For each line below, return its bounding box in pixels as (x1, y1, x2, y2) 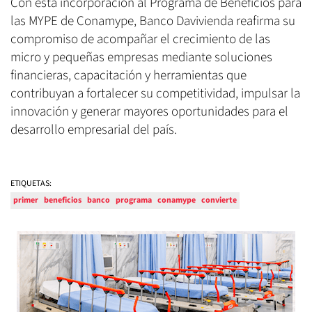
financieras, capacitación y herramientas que (10, 65, 247, 85)
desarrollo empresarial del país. (10, 120, 177, 139)
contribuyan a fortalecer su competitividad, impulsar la (10, 84, 300, 103)
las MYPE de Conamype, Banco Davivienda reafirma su (10, 11, 295, 31)
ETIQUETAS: (10, 177, 52, 189)
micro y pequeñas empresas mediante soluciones (10, 47, 272, 67)
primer (13, 194, 38, 206)
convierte (201, 194, 237, 206)
